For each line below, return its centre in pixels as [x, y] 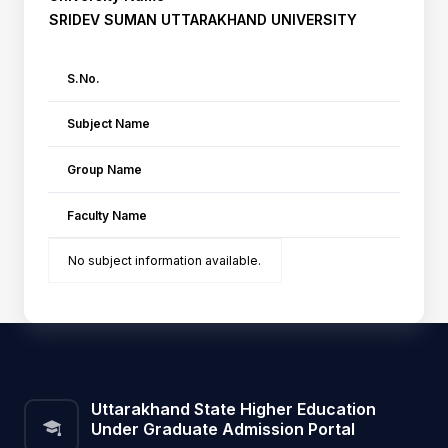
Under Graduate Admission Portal [223, 429]
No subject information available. [165, 261]
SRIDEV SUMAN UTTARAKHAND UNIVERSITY [203, 19]
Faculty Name [107, 215]
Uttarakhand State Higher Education [233, 409]
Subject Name [109, 124]
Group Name [105, 169]
